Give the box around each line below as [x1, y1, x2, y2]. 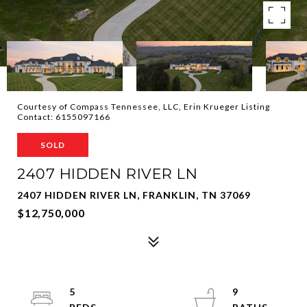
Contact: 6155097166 [17, 112, 112, 122]
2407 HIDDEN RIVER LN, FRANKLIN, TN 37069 [17, 189, 251, 201]
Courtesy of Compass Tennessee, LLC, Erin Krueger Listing [17, 101, 270, 112]
